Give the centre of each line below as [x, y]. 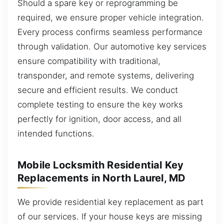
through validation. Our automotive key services [112, 46]
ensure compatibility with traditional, [89, 61]
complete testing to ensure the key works [100, 104]
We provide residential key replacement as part [110, 202]
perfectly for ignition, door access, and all [99, 119]
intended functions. [56, 133]
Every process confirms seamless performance [110, 32]
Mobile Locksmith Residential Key [101, 165]
